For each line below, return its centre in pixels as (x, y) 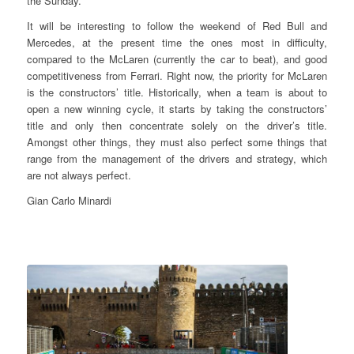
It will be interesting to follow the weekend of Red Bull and (177, 26)
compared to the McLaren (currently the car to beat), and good (177, 59)
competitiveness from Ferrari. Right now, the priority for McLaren (177, 76)
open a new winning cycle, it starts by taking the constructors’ (177, 109)
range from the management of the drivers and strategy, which (177, 159)
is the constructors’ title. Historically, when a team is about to (177, 92)
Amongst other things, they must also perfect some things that (177, 142)
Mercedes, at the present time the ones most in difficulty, (177, 43)
